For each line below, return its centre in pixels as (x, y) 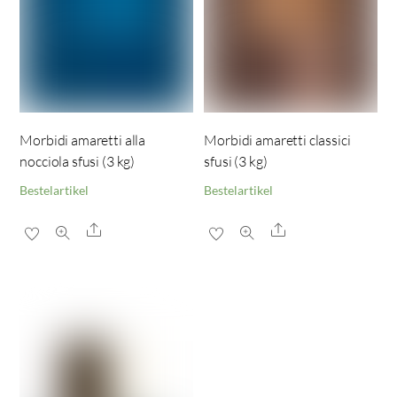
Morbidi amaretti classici (277, 140)
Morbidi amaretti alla (83, 140)
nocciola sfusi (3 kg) (78, 162)
